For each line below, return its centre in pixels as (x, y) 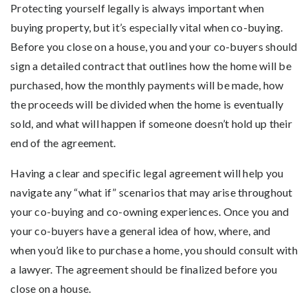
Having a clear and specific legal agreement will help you (147, 173)
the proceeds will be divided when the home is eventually (147, 104)
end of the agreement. (63, 142)
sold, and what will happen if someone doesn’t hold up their (151, 123)
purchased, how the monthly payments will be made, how (147, 85)
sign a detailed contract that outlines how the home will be (151, 65)
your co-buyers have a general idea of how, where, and (141, 230)
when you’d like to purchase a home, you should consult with (154, 250)
